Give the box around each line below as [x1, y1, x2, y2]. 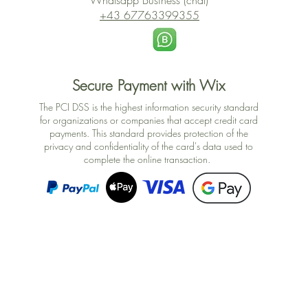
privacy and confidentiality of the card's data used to [44, 140, 254, 153]
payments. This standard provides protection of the [49, 126, 248, 140]
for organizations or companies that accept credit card [39, 113, 258, 127]
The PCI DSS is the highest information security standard [38, 100, 258, 114]
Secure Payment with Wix [72, 76, 225, 96]
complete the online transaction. [84, 153, 214, 166]
